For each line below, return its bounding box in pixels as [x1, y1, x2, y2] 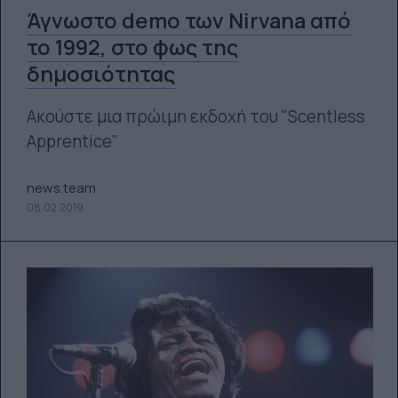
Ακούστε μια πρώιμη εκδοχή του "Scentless [26, 105, 365, 128]
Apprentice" [26, 130, 118, 153]
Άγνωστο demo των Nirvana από [26, 6, 351, 35]
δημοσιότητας [26, 60, 175, 88]
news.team [26, 178, 96, 197]
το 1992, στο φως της [26, 33, 238, 61]
